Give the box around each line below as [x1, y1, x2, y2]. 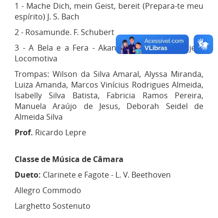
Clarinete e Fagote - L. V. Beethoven [43, 169, 171, 180]
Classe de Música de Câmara [15, 153, 124, 164]
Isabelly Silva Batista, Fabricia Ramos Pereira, [15, 90, 203, 101]
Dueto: [15, 169, 43, 180]
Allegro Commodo [15, 184, 81, 196]
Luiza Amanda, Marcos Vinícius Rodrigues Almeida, [15, 79, 203, 90]
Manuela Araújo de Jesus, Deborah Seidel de [15, 100, 203, 111]
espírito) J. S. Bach [15, 11, 79, 22]
